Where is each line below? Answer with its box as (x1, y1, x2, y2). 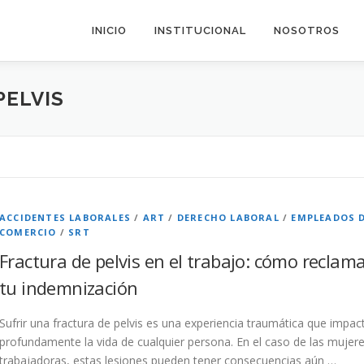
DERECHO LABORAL (176, 211, 279, 223)
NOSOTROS (274, 24, 340, 37)
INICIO (92, 24, 127, 37)
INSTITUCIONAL (154, 24, 246, 37)
